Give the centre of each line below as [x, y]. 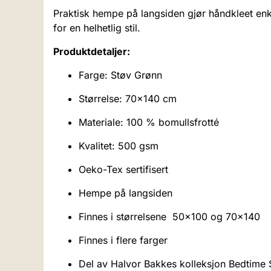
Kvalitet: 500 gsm [119, 146]
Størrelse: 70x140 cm [128, 99]
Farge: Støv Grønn [120, 75]
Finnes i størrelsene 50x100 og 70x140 [171, 217]
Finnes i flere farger [123, 240]
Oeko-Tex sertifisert [123, 170]
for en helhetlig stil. [97, 28]
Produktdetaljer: [92, 52]
